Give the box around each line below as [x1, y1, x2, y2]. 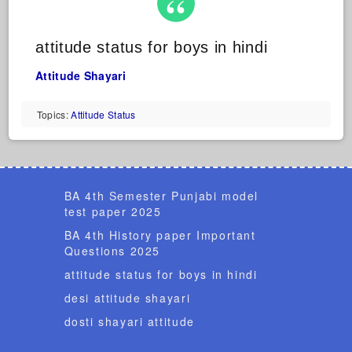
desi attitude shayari [64, 289, 191, 306]
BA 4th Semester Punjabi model [64, 187, 258, 203]
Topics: [36, 108, 71, 122]
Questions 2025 [64, 242, 160, 258]
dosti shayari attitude [64, 313, 195, 329]
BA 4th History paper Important [64, 226, 256, 243]
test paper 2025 [64, 203, 162, 219]
